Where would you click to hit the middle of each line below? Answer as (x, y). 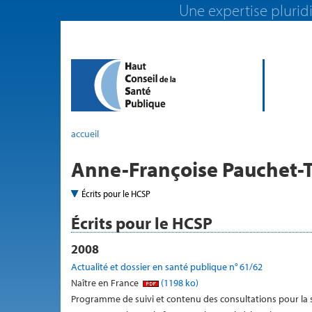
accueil (85, 134)
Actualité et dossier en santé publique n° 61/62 (167, 267)
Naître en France (106, 283)
